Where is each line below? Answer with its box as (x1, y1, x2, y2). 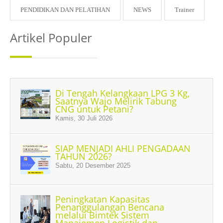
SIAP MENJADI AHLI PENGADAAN (55, 142, 191, 154)
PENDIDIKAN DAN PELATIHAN (20, 6, 110, 13)
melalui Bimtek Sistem (55, 209, 149, 221)
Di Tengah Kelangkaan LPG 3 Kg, (55, 87, 190, 99)
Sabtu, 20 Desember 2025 (55, 162, 130, 169)
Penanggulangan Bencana (55, 201, 164, 213)
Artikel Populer (10, 29, 92, 46)
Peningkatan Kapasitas (55, 193, 150, 205)
